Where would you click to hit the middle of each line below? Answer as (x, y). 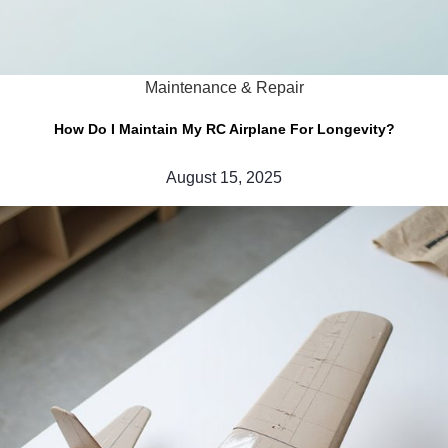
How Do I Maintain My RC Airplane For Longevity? (224, 129)
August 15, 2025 (224, 178)
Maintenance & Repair (224, 88)
